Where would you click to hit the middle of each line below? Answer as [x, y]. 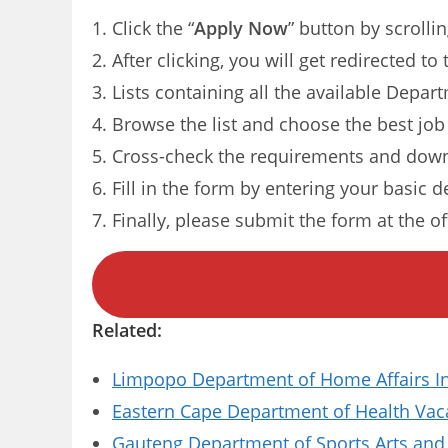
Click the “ [153, 28]
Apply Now [241, 28]
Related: [127, 330]
